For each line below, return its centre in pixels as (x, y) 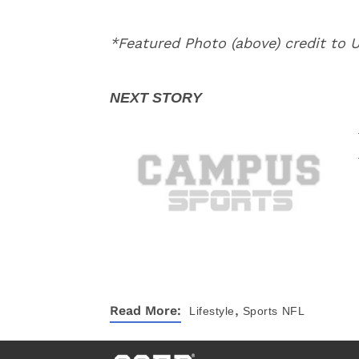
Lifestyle (212, 311)
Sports (260, 311)
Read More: (145, 311)
